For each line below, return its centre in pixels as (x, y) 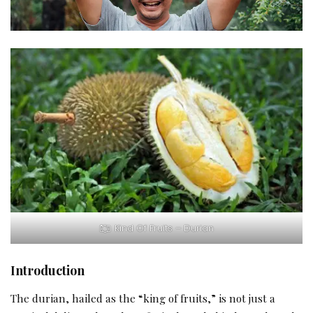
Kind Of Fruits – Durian (164, 228)
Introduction (48, 270)
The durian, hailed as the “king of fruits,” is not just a (143, 298)
